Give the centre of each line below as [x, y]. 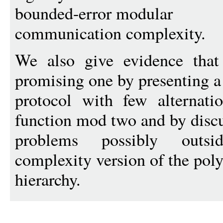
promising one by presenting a [118, 80]
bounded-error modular [94, 13]
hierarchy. [48, 179]
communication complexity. [110, 33]
